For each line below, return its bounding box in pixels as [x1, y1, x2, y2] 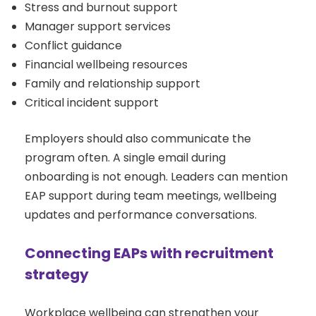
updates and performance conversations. [25, 207, 257, 224]
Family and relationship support [25, 75, 200, 92]
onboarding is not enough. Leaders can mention [25, 169, 288, 186]
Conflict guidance [25, 37, 122, 54]
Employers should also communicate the [25, 130, 251, 147]
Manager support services [25, 18, 171, 35]
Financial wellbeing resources [25, 56, 188, 73]
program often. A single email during [25, 150, 226, 166]
